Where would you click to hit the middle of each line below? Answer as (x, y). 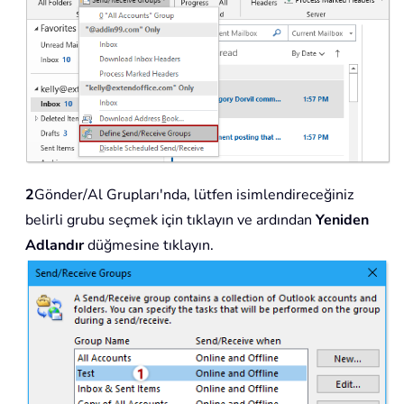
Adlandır (56, 245)
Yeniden (342, 220)
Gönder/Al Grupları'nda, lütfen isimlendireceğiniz (194, 194)
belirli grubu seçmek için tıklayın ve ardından (170, 220)
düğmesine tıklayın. (151, 245)
